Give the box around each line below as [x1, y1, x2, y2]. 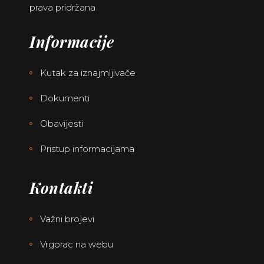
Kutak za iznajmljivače [40, 67, 136, 79]
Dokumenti [40, 93, 90, 104]
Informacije [29, 31, 114, 52]
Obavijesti [40, 118, 83, 130]
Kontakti [29, 177, 93, 199]
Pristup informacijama [40, 143, 134, 155]
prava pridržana [29, 2, 95, 14]
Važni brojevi [40, 213, 94, 225]
